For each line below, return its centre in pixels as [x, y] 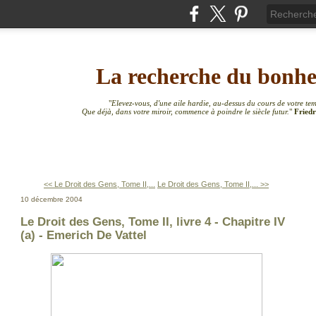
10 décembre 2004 [51, 199]
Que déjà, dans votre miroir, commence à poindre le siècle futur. [185, 112]
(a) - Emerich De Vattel [84, 235]
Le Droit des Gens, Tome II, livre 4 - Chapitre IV [153, 222]
